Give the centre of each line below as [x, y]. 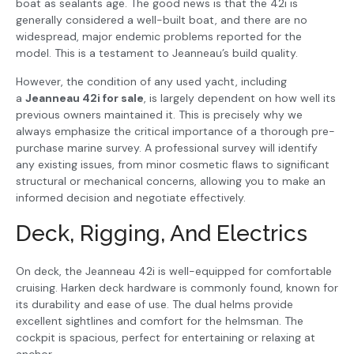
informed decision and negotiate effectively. [131, 197]
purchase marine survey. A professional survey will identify [167, 147]
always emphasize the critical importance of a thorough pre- [175, 131]
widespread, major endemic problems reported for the [159, 37]
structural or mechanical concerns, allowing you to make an [171, 181]
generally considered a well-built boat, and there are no [162, 20]
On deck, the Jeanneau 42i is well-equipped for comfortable [174, 271]
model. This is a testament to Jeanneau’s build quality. [157, 53]
